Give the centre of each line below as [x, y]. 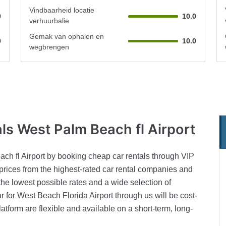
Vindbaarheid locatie [62, 10]
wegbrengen [49, 47]
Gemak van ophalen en [67, 36]
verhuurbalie [49, 20]
